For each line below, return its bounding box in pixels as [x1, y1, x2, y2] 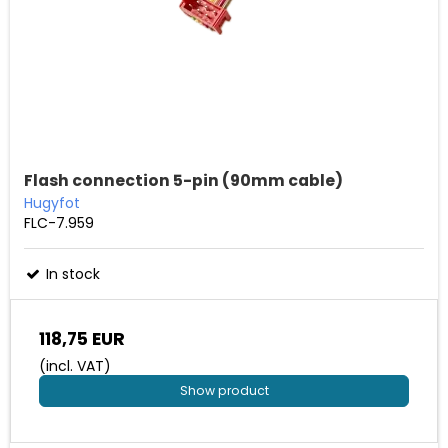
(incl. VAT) [39, 355, 111, 376]
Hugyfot [24, 192, 80, 213]
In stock [42, 263, 100, 284]
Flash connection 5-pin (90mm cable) [24, 169, 343, 193]
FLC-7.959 [24, 212, 94, 233]
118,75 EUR [39, 326, 125, 351]
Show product [179, 382, 269, 400]
